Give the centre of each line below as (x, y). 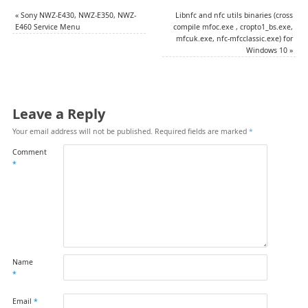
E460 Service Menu (47, 26)
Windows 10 (268, 50)
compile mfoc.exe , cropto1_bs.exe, (233, 26)
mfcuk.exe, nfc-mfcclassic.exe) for (235, 38)
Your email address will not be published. (82, 131)
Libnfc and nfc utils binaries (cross (234, 15)
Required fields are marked (201, 131)
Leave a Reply (58, 113)
